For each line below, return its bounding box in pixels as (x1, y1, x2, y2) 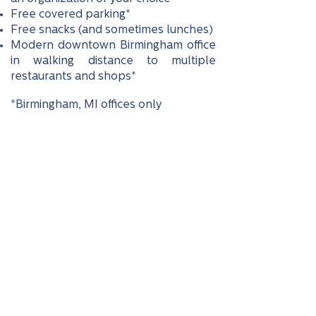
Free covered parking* (11, 9, 130, 20)
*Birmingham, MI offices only (11, 99, 162, 111)
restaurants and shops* (11, 71, 136, 83)
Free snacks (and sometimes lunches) (11, 25, 213, 36)
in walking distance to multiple (11, 56, 216, 67)
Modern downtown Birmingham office (11, 40, 216, 51)
